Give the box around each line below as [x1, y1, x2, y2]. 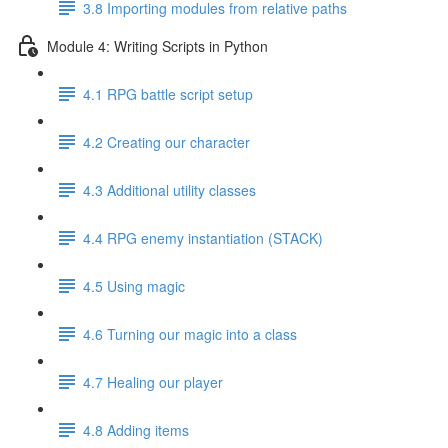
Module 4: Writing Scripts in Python [47, 35, 268, 56]
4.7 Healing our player [83, 371, 223, 392]
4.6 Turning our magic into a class [83, 323, 297, 344]
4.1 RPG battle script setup [83, 83, 253, 104]
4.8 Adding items [83, 419, 189, 440]
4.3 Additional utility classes [83, 179, 256, 200]
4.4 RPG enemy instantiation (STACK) [83, 227, 323, 248]
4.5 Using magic [83, 275, 185, 296]
